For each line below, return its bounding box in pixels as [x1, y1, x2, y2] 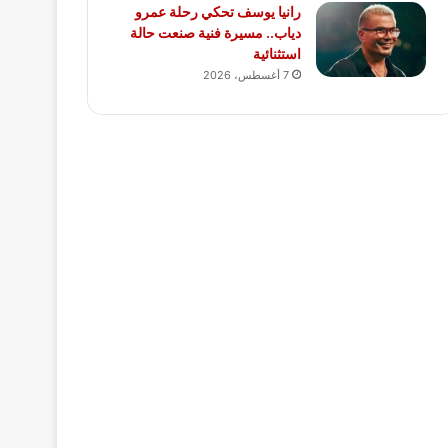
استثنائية [253, 45, 301, 63]
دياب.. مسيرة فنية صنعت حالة [130, 24, 301, 42]
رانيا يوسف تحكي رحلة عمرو [135, 3, 301, 21]
